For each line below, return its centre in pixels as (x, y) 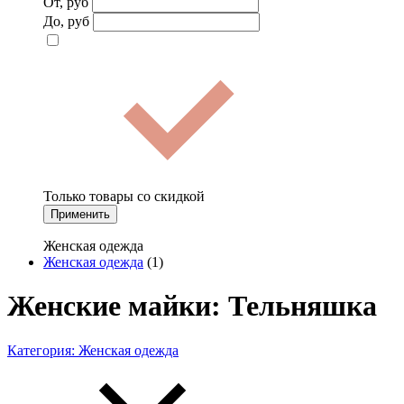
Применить (80, 214)
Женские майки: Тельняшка (192, 306)
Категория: (43, 350)
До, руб (66, 21)
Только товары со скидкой (124, 196)
